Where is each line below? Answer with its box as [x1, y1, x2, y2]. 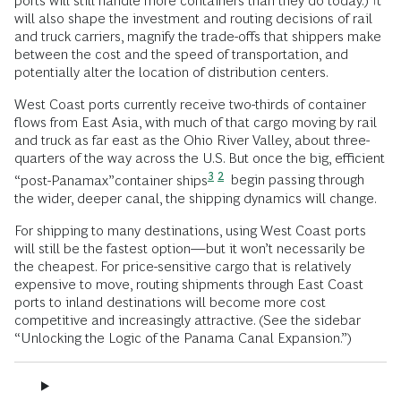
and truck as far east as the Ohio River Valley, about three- [14, 132, 370, 149]
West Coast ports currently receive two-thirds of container [14, 97, 366, 113]
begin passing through [227, 172, 364, 188]
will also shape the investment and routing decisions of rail [14, 11, 372, 27]
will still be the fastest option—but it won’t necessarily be [14, 240, 365, 256]
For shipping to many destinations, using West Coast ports [14, 222, 366, 238]
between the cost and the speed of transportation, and [14, 47, 348, 63]
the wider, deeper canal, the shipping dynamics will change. [14, 190, 377, 206]
